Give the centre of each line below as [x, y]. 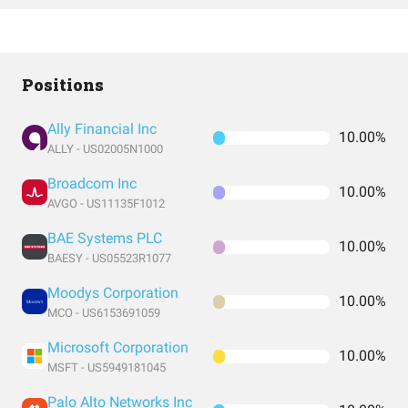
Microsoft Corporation [118, 347]
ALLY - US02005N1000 [105, 149]
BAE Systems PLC [105, 238]
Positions [63, 85]
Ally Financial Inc [102, 129]
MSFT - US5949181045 [107, 367]
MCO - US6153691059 [104, 313]
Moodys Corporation [113, 293]
